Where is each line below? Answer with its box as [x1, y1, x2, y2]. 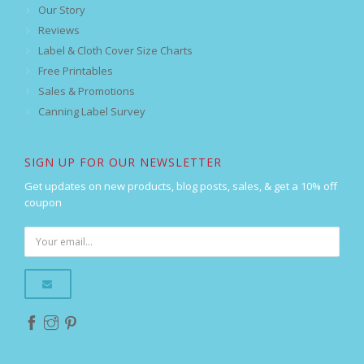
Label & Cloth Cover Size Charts [38, 43, 193, 58]
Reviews [38, 23, 80, 38]
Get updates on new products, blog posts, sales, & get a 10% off [24, 179, 337, 194]
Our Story [38, 2, 85, 18]
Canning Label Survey [38, 104, 145, 119]
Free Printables [38, 63, 113, 79]
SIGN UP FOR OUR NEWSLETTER [24, 154, 222, 171]
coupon [24, 195, 62, 210]
